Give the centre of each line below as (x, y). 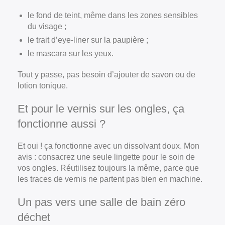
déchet (34, 217)
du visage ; (47, 26)
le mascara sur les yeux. (71, 53)
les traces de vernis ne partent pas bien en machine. (110, 179)
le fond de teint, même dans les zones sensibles (113, 15)
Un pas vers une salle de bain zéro (101, 202)
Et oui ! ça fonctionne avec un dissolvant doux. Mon (108, 146)
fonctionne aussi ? (62, 124)
